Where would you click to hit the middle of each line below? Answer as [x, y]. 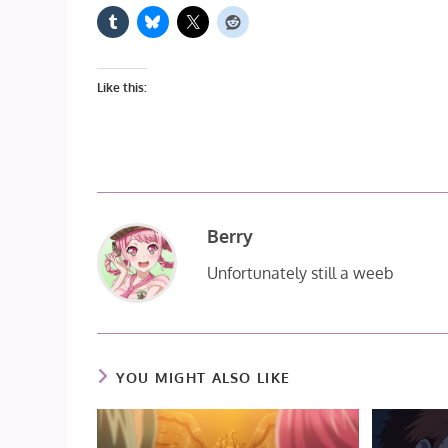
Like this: [122, 87]
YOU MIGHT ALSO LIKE [203, 377]
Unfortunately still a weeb [301, 272]
